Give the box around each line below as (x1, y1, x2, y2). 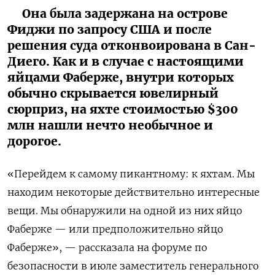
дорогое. (7, 134, 61, 149)
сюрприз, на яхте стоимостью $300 (7, 102, 238, 117)
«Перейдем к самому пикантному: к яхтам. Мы (7, 168, 255, 180)
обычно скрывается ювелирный (7, 86, 219, 101)
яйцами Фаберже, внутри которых (7, 70, 234, 85)
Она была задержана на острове (22, 6, 228, 21)
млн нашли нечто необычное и (7, 118, 213, 133)
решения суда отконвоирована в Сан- (7, 38, 256, 53)
